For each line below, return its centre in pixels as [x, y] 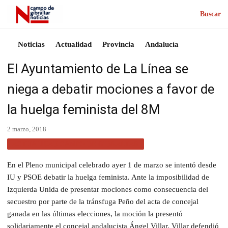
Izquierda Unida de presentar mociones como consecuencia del [108, 189]
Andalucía [162, 44]
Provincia [118, 44]
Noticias [31, 44]
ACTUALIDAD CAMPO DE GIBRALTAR [76, 144]
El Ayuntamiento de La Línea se [98, 68]
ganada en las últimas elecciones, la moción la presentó [95, 213]
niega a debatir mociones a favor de [111, 89]
